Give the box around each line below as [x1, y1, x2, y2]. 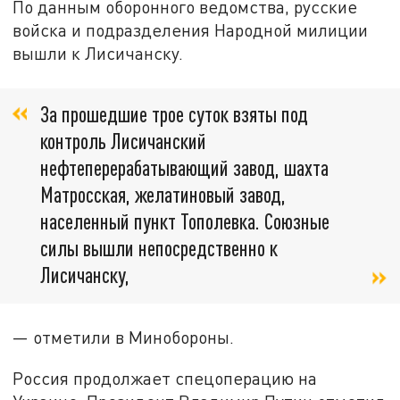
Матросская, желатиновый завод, [40, 180, 286, 207]
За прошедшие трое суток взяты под [40, 100, 308, 127]
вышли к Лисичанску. [12, 43, 184, 64]
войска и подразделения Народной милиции [12, 20, 369, 41]
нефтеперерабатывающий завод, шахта [40, 154, 329, 180]
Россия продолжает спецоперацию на [12, 367, 318, 388]
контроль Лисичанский [40, 127, 206, 154]
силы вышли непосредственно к [40, 234, 278, 261]
